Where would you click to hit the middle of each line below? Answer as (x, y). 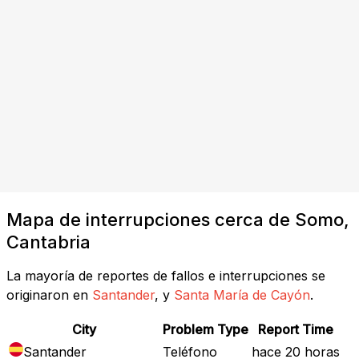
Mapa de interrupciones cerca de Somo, (178, 219)
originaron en (47, 294)
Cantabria (48, 242)
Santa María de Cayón (242, 294)
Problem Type (206, 329)
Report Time (296, 329)
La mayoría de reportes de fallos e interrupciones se (166, 275)
